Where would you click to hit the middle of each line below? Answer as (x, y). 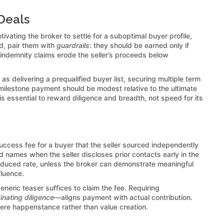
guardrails (73, 45)
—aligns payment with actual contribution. (123, 197)
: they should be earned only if (139, 45)
